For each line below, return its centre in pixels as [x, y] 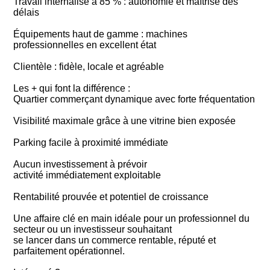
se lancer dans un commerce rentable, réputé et [115, 240]
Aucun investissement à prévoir [80, 164]
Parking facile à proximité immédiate [91, 142]
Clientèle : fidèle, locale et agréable [89, 66]
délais [27, 12]
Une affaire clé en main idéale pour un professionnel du [132, 218]
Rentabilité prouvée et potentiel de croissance [111, 196]
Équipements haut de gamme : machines [101, 34]
